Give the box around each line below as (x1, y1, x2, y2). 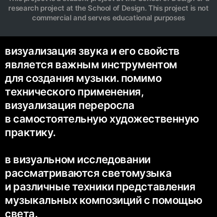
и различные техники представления (5, 180, 196, 193)
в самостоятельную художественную (5, 112, 199, 125)
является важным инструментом (5, 58, 177, 71)
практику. (5, 126, 56, 139)
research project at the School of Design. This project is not (8, 3, 209, 13)
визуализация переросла (5, 99, 135, 112)
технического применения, (5, 85, 144, 98)
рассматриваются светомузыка (5, 167, 172, 180)
